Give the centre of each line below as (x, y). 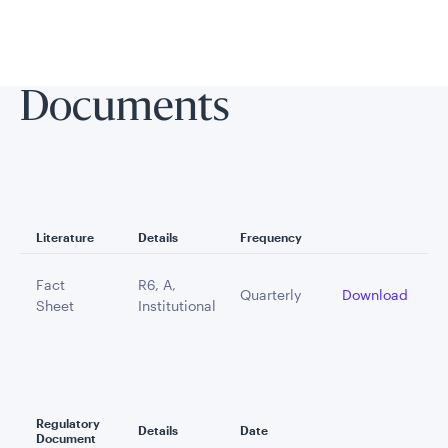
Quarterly (270, 294)
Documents (124, 110)
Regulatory (68, 423)
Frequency (271, 237)
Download (375, 294)
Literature (65, 237)
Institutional (177, 305)
